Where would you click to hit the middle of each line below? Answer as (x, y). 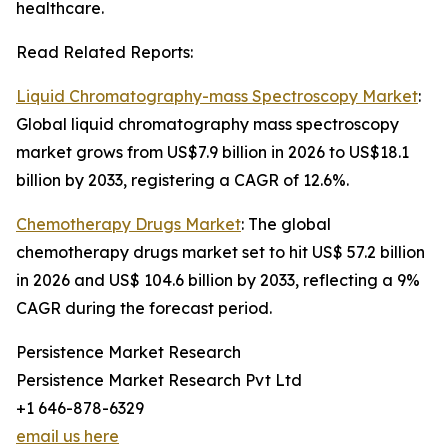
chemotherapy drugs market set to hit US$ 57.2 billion (220, 252)
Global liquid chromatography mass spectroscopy (207, 124)
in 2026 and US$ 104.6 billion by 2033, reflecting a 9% (218, 280)
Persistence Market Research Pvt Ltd (159, 380)
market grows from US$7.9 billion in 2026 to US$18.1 (212, 152)
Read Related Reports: (104, 52)
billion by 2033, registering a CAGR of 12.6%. (182, 180)
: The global (286, 224)
